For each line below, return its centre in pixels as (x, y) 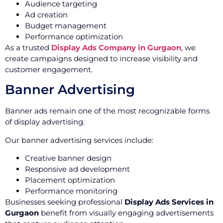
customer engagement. (49, 69)
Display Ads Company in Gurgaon (116, 47)
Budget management (66, 25)
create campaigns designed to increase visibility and (101, 58)
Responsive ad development (77, 169)
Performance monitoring (71, 191)
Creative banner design (68, 158)
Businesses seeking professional (65, 202)
